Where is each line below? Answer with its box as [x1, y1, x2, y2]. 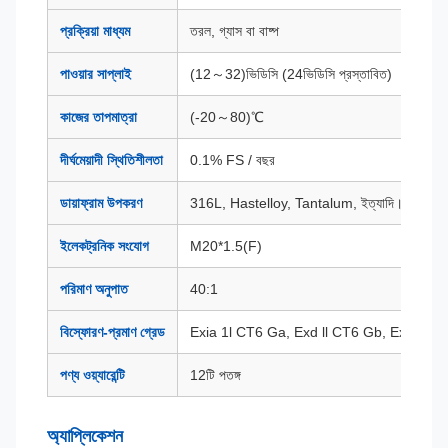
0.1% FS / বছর [190, 152, 275, 168]
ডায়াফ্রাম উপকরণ [60, 195, 142, 211]
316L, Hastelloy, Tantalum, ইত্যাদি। [190, 195, 403, 211]
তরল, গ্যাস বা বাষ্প [190, 23, 279, 39]
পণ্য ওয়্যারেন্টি [60, 367, 125, 383]
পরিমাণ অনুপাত [60, 281, 128, 297]
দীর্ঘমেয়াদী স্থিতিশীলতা [60, 152, 163, 168]
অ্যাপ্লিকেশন [47, 426, 123, 446]
